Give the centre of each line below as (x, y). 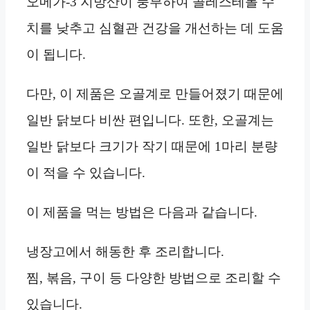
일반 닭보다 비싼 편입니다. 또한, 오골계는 (150, 120)
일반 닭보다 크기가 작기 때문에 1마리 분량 (152, 147)
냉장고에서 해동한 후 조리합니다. (125, 252)
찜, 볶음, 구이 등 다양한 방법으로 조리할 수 (154, 278)
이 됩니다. (56, 54)
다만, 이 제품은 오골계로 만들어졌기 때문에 (155, 94)
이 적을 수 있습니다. (86, 173)
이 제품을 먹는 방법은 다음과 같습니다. (142, 212)
